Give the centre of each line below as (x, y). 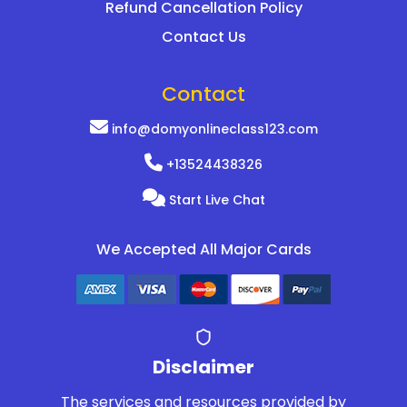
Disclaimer (203, 367)
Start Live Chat (215, 200)
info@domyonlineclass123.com (213, 129)
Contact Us (203, 37)
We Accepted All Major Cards (203, 250)
